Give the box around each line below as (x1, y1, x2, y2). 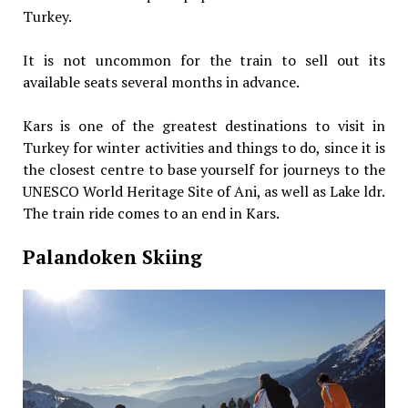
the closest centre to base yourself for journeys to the (22, 158, 386, 179)
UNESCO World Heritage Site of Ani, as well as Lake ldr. (22, 180, 386, 201)
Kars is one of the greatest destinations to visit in (22, 115, 386, 136)
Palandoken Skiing (22, 243, 202, 270)
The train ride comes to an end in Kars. (22, 202, 280, 223)
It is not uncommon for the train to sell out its (22, 49, 386, 70)
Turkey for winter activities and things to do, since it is (22, 137, 386, 158)
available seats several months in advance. (22, 71, 300, 92)
